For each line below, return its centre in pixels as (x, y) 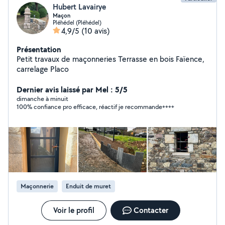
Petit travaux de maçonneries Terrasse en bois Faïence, (96, 59)
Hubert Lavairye (79, 7)
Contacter (151, 210)
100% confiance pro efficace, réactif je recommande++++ (95, 107)
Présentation (39, 49)
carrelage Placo (60, 69)
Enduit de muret (88, 186)
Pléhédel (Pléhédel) (77, 22)
